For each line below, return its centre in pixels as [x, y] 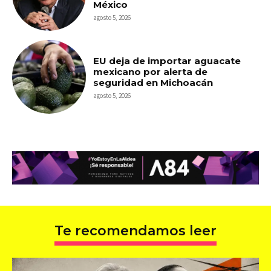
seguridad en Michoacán [153, 82]
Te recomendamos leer [135, 231]
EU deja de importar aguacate [167, 60]
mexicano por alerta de [151, 71]
